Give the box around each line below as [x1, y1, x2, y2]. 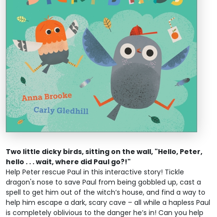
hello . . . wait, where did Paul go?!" [6, 157, 131, 167]
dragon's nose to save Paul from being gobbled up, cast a [6, 177, 201, 187]
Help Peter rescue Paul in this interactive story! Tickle [6, 167, 184, 177]
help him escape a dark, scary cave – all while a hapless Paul [6, 198, 210, 208]
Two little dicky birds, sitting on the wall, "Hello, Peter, [6, 147, 202, 157]
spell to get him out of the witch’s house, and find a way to [6, 187, 205, 198]
